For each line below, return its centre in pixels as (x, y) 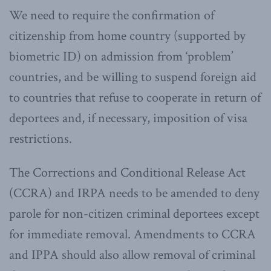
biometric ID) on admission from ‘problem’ (121, 56)
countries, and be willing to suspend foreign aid (133, 77)
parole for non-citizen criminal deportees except (134, 214)
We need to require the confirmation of (112, 15)
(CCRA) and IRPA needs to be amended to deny (134, 193)
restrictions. (41, 139)
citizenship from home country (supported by (127, 36)
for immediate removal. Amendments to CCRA (132, 234)
